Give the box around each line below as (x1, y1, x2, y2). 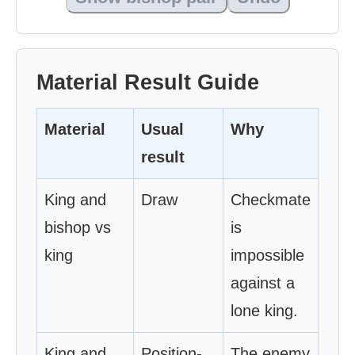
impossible (231, 246, 304, 264)
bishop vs (44, 219, 111, 236)
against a (231, 274, 295, 292)
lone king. (231, 302, 298, 319)
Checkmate (231, 191, 311, 208)
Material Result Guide (36, 71, 259, 94)
